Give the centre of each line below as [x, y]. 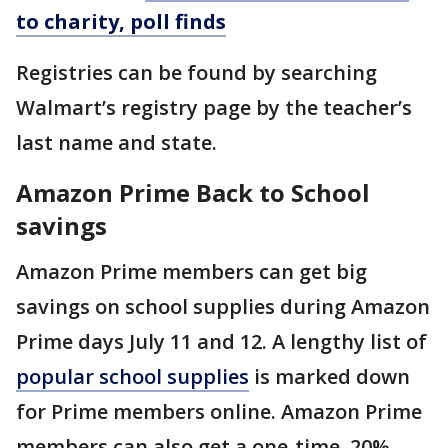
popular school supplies [132, 376]
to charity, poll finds [121, 21]
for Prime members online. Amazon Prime [219, 411]
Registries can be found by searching [196, 72]
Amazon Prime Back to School [193, 192]
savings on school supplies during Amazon [223, 306]
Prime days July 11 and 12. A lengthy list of [221, 341]
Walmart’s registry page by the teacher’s [214, 107]
